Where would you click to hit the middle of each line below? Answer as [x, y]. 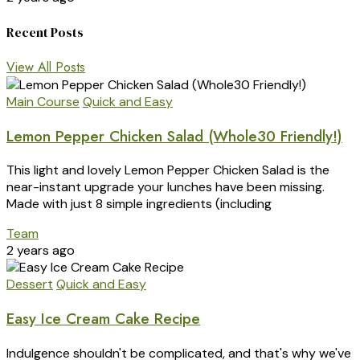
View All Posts [46, 67]
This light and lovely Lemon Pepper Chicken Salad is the [168, 170]
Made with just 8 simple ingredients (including [139, 204]
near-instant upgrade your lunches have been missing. [166, 187]
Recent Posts [45, 32]
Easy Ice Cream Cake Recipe [103, 319]
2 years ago [41, 251]
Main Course [43, 101]
